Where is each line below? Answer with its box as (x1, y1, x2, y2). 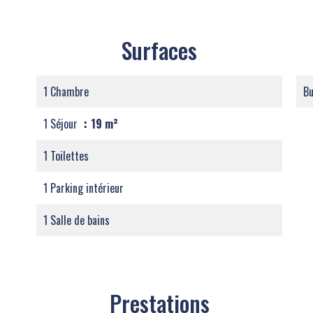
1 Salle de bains (43, 212, 110, 228)
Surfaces (122, 34, 197, 66)
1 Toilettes (43, 147, 89, 164)
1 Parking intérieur (43, 180, 124, 196)
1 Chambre (43, 83, 89, 100)
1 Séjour (43, 115, 80, 132)
